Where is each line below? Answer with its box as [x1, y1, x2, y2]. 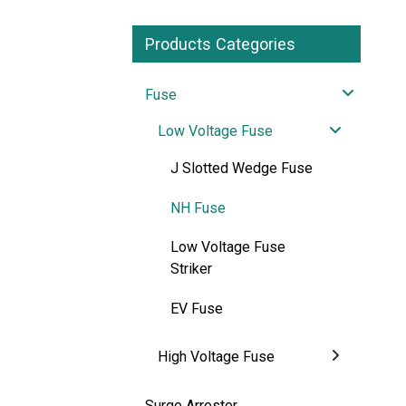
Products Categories [145, 34, 295, 53]
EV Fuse [170, 299, 223, 317]
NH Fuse [170, 198, 226, 217]
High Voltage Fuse [158, 348, 275, 366]
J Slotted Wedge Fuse [170, 159, 313, 178]
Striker [170, 260, 212, 278]
